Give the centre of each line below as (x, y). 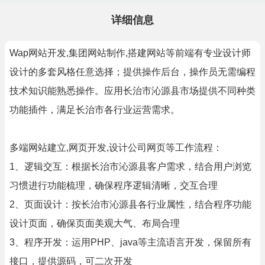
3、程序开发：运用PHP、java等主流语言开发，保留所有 (130, 242)
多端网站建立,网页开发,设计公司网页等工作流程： (116, 148)
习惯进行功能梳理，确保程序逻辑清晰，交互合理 (114, 185)
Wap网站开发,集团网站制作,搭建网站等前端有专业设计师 (130, 53)
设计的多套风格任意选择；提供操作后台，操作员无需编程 (132, 72)
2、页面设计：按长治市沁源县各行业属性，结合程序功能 (130, 204)
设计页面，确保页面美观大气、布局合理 (95, 223)
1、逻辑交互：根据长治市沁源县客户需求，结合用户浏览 (130, 167)
